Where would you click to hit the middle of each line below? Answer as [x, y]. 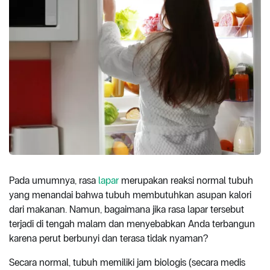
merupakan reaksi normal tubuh [186, 180]
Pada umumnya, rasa [54, 180]
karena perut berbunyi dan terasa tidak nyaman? [108, 238]
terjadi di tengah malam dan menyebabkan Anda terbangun [132, 224]
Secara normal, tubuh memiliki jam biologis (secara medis [127, 262]
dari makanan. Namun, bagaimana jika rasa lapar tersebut [127, 209]
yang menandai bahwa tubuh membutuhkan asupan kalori [130, 195]
